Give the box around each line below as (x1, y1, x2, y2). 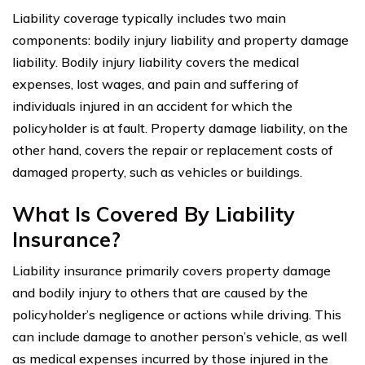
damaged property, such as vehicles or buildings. (12, 163, 302, 180)
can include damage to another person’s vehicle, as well (12, 328, 347, 345)
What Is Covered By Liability (12, 200, 295, 226)
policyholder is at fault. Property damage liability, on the (12, 119, 348, 136)
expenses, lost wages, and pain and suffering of (12, 75, 299, 92)
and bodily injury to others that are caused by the (12, 284, 308, 301)
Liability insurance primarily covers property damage (12, 262, 331, 279)
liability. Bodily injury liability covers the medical (12, 53, 299, 70)
